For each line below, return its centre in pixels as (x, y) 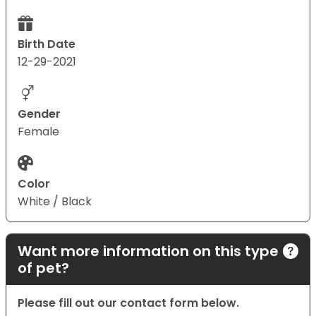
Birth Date (47, 44)
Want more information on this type (148, 251)
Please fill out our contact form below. (128, 303)
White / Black (55, 202)
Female (38, 132)
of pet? (43, 268)
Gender (39, 114)
